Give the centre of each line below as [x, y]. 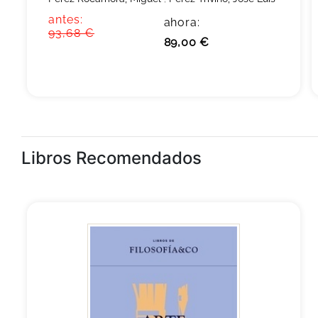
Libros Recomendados [111, 158]
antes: [66, 20]
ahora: [182, 22]
